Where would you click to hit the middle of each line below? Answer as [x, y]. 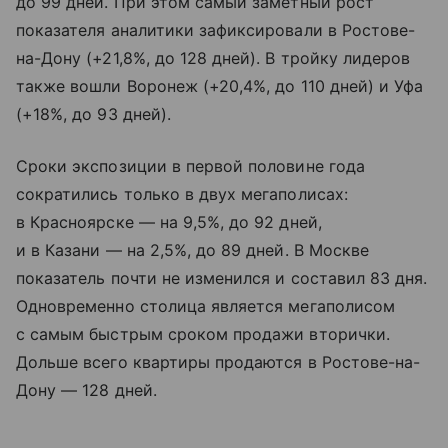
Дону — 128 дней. [86, 390]
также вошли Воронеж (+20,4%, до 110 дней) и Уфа [220, 86]
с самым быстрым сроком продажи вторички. [203, 334]
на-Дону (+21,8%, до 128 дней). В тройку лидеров [213, 58]
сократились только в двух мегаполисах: [182, 194]
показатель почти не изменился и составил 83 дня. [222, 278]
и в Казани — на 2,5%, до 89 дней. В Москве [193, 250]
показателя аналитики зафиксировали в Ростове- [216, 30]
